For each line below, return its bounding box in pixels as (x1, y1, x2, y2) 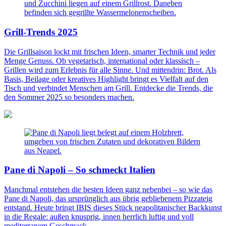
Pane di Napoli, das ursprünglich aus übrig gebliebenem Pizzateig (4, 194, 212, 203)
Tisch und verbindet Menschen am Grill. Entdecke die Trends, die (4, 83, 213, 92)
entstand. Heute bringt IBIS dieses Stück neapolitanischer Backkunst (4, 203, 222, 212)
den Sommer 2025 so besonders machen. (4, 92, 134, 101)
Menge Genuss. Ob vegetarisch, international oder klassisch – (4, 56, 200, 65)
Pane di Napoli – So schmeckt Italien (4, 164, 155, 176)
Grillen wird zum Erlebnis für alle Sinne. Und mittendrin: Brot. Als (4, 65, 216, 74)
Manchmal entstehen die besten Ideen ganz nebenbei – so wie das (4, 185, 212, 194)
